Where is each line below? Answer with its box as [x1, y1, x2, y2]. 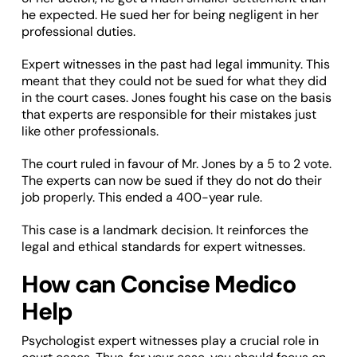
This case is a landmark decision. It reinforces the [21, 221, 308, 238]
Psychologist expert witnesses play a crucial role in [21, 331, 319, 349]
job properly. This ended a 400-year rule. [21, 188, 262, 206]
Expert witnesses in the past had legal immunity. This [21, 55, 330, 73]
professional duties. [21, 22, 135, 40]
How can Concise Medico [21, 268, 296, 300]
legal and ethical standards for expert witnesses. [21, 237, 305, 255]
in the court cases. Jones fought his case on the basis [21, 88, 331, 106]
